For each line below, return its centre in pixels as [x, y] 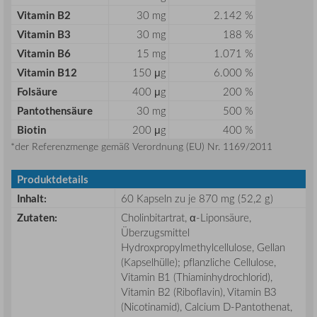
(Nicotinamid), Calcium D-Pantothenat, [207, 307]
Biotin [31, 130]
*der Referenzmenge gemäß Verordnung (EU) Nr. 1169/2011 [142, 146]
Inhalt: [32, 199]
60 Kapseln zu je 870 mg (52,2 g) [197, 198]
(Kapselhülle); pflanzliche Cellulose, [198, 262]
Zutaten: [37, 218]
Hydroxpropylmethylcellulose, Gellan [203, 247]
